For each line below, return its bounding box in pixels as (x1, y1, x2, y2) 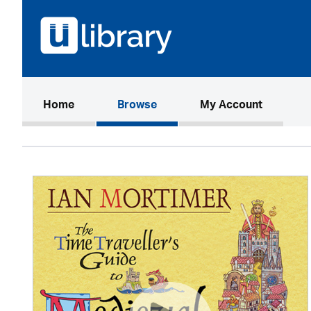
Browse (117, 95, 157, 117)
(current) (74, 94, 119, 117)
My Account (200, 95, 262, 117)
